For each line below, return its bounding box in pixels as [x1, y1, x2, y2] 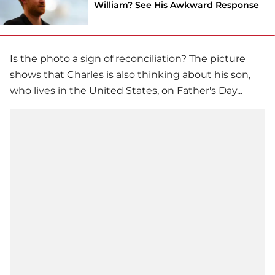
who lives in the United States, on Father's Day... [10, 85, 242, 97]
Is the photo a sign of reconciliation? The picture [10, 53, 246, 65]
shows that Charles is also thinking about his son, [10, 69, 250, 81]
